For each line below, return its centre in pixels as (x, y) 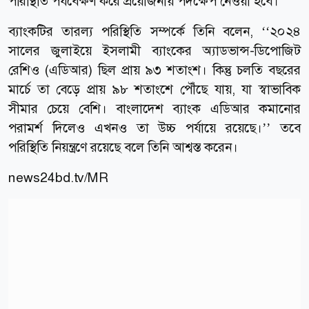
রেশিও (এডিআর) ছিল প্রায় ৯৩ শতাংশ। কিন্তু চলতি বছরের (154, 70)
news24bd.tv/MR (58, 177)
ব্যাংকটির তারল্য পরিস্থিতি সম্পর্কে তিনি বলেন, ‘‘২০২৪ (154, 31)
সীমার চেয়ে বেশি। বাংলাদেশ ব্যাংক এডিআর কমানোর (154, 108)
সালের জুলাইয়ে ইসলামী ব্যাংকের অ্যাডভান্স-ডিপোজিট (154, 50)
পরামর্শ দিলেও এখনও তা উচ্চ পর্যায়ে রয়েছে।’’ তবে (154, 128)
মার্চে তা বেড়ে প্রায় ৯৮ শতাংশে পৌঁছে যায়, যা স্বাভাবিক (154, 89)
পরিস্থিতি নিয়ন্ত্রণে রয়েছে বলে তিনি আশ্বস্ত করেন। (123, 147)
